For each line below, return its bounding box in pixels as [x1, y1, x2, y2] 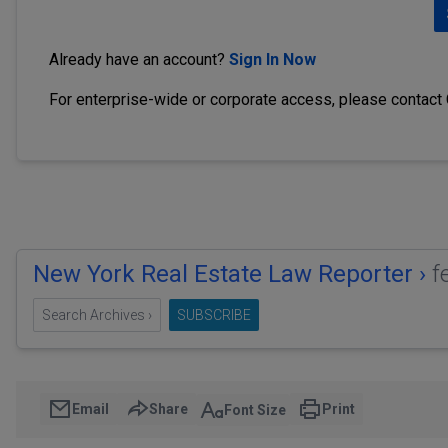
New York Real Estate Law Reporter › [33, 260, 432, 289]
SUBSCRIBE [177, 307, 251, 324]
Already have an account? [49, 50, 229, 70]
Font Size [224, 401, 286, 418]
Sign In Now [229, 50, 316, 70]
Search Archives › [42, 307, 152, 324]
